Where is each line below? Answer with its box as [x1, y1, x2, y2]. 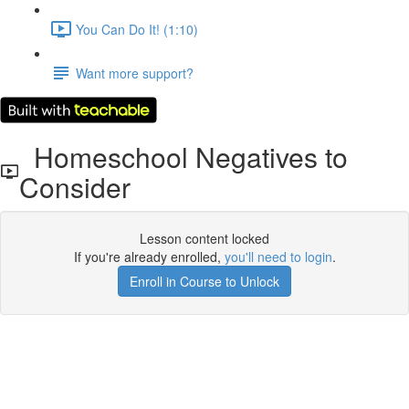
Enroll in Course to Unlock [130, 272, 279, 290]
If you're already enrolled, [73, 247, 225, 266]
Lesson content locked [140, 229, 269, 247]
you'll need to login [224, 247, 332, 266]
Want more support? [76, 63, 194, 82]
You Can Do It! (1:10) [76, 19, 198, 38]
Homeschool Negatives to [18, 137, 348, 176]
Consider [18, 167, 131, 206]
